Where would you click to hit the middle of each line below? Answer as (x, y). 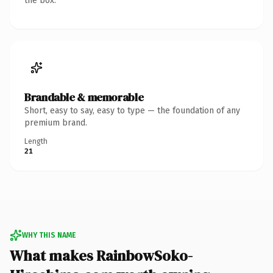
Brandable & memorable (84, 97)
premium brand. (56, 122)
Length (36, 141)
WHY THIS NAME (49, 235)
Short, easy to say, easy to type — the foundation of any (132, 110)
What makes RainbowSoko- (101, 255)
